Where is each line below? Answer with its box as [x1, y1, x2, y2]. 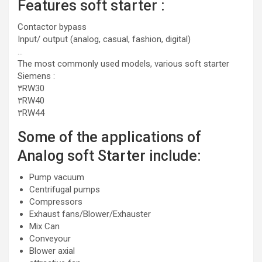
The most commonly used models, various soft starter [18, 58, 229, 69]
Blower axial [29, 246, 75, 256]
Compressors [29, 196, 82, 207]
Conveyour [29, 233, 71, 244]
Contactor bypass [18, 22, 87, 32]
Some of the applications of [18, 129, 201, 146]
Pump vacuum [29, 172, 84, 182]
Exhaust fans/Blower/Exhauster [29, 209, 151, 219]
